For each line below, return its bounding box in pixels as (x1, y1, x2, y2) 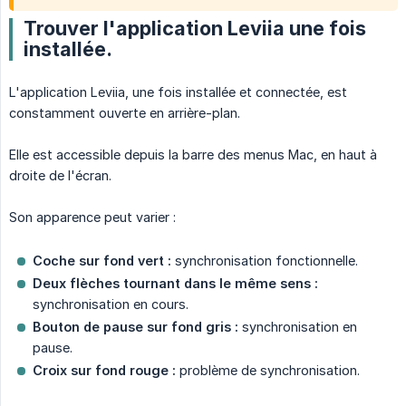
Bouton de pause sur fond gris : (33, 319, 238, 335)
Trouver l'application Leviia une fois (24, 16, 366, 41)
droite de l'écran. (9, 168, 111, 184)
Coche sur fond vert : (33, 253, 171, 269)
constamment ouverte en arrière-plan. (9, 105, 240, 121)
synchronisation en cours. (33, 296, 188, 313)
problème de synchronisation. (176, 362, 360, 379)
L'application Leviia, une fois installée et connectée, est (9, 84, 347, 101)
